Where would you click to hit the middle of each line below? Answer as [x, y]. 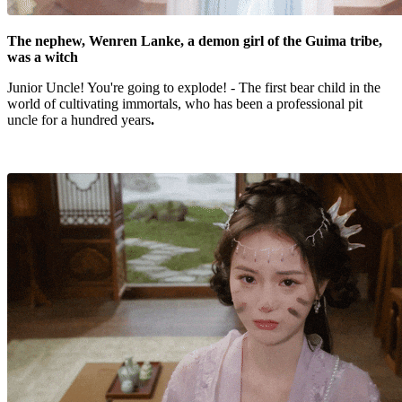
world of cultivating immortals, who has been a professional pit [185, 104]
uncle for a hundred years [79, 120]
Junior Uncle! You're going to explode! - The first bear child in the [194, 88]
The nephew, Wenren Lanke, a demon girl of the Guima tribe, [195, 41]
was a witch [43, 57]
